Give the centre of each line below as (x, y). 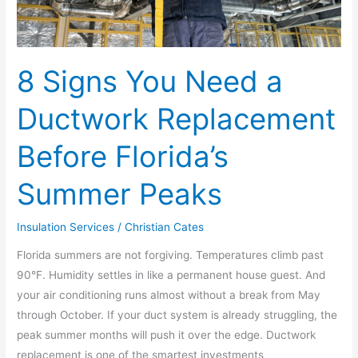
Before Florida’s (123, 157)
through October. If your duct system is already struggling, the (177, 315)
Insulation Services (66, 227)
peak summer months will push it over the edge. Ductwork (167, 335)
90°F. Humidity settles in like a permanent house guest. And (171, 275)
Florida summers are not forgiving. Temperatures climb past (171, 255)
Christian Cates (165, 227)
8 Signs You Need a (150, 82)
